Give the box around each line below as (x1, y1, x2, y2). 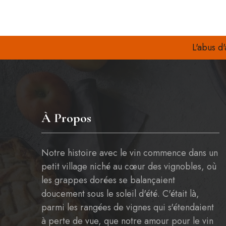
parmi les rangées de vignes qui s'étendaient (41, 201, 214, 214)
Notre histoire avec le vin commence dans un (41, 146, 218, 159)
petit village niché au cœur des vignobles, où (41, 160, 216, 173)
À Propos (41, 110, 91, 126)
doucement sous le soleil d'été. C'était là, (41, 187, 199, 200)
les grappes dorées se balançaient (41, 174, 175, 187)
